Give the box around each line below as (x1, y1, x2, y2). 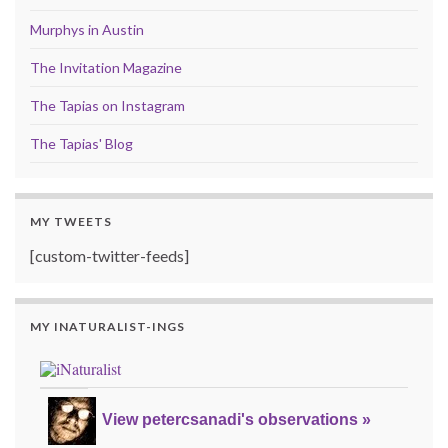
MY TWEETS (30, 213, 112, 229)
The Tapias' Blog (30, 134, 133, 152)
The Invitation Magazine (30, 58, 182, 76)
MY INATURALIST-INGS (30, 318, 185, 334)
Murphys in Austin (30, 20, 144, 38)
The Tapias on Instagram (30, 96, 185, 114)
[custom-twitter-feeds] (30, 245, 189, 265)
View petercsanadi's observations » (102, 411, 371, 429)
